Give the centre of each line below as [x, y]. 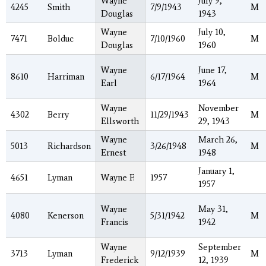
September [220, 247]
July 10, [212, 32]
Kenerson [66, 216]
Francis [115, 222]
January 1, [216, 171]
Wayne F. [118, 178]
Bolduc [61, 39]
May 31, [213, 209]
